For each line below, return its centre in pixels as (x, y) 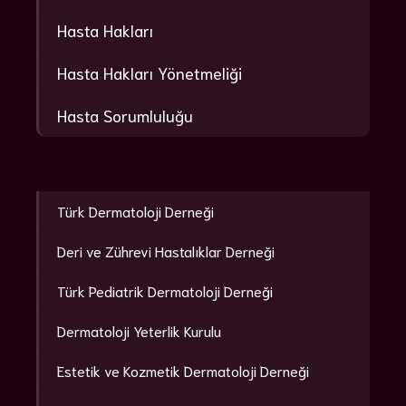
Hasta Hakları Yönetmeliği (150, 73)
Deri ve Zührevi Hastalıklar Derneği (168, 251)
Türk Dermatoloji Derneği (135, 211)
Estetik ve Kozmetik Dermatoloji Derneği (183, 371)
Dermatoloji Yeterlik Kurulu (139, 331)
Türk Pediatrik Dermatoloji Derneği (165, 291)
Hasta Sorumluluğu (125, 116)
